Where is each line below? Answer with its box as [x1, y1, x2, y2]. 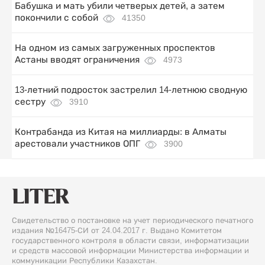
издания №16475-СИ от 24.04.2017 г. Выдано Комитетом [12, 226, 222, 235]
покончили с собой [15, 12, 98, 23]
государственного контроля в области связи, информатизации [12, 236, 249, 245]
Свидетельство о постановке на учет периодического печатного [12, 216, 253, 225]
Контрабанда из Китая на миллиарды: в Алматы [15, 127, 227, 137]
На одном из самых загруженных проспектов [15, 43, 215, 53]
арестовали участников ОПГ [15, 138, 140, 149]
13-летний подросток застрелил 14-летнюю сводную [15, 85, 247, 95]
